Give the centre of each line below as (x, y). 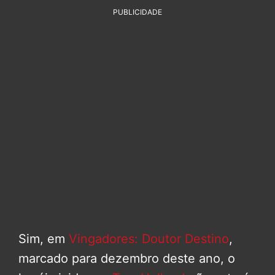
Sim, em (44, 239)
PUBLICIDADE (137, 12)
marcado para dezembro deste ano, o (127, 259)
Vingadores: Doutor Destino (149, 239)
